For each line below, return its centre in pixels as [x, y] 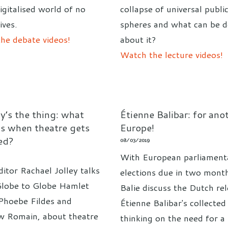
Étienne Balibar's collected [173, 203]
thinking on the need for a [173, 218]
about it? [138, 39]
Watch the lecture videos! [172, 54]
